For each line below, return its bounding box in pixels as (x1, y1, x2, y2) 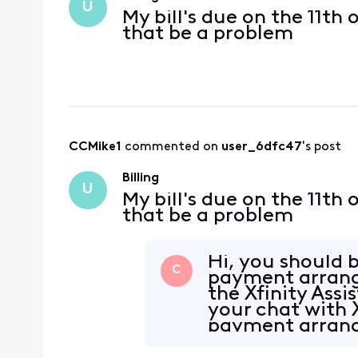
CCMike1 (68, 140, 121, 153)
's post (301, 140, 341, 153)
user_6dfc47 (221, 140, 302, 153)
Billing (121, 171, 159, 185)
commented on (124, 140, 221, 153)
